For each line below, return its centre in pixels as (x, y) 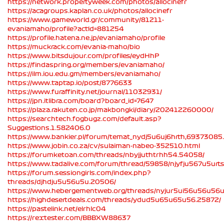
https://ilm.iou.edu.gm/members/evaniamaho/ (84, 74)
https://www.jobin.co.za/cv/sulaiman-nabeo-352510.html (104, 146)
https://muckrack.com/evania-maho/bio (74, 47)
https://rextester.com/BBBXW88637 (69, 218)
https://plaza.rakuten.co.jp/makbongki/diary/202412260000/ (110, 110)
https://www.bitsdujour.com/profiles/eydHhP (83, 56)
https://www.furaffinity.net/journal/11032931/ (85, 92)
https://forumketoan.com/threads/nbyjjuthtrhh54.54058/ (106, 155)
